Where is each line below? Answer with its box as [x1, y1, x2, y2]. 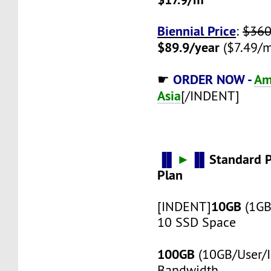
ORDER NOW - [173, 70, 255, 88]
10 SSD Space [157, 214, 237, 230]
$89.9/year [157, 38, 220, 56]
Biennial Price [157, 22, 237, 39]
